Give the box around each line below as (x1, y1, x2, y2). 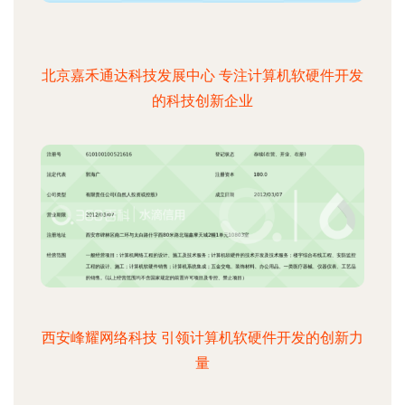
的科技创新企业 (152, 92, 253, 109)
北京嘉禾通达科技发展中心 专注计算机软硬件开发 (42, 67, 363, 84)
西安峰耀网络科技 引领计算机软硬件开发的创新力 (42, 329, 363, 346)
